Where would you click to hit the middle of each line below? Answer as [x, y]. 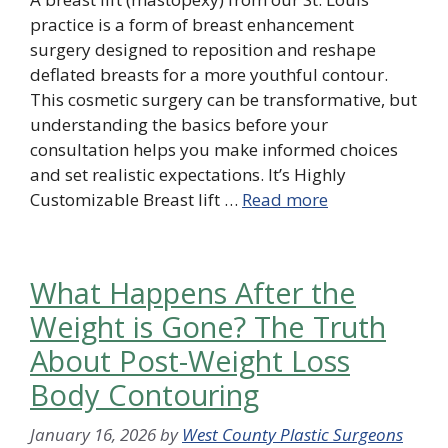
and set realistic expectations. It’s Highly [188, 174]
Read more [285, 199]
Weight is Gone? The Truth [208, 326]
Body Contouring [144, 394]
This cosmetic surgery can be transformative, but [223, 99]
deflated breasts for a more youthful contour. [209, 74]
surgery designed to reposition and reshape [203, 49]
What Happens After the [193, 292]
